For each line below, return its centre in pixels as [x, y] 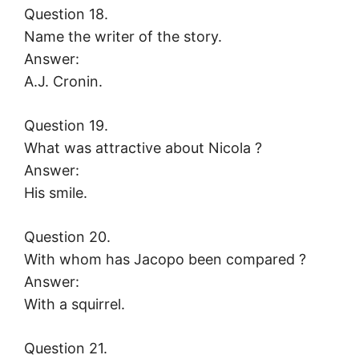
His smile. [56, 193]
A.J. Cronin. [63, 82]
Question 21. [66, 349]
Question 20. [67, 237]
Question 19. [66, 126]
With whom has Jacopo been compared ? [165, 260]
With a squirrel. [75, 305]
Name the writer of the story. [123, 37]
